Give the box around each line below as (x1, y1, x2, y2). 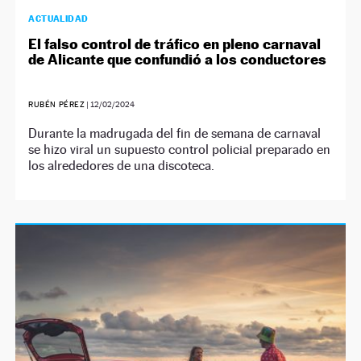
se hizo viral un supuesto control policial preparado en (28, 142, 331, 157)
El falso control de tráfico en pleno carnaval (28, 35, 322, 52)
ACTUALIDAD (28, 13, 89, 24)
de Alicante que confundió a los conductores (28, 51, 327, 68)
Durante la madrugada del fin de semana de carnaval (28, 126, 322, 141)
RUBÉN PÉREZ (28, 100, 85, 109)
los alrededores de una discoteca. (28, 158, 215, 173)
